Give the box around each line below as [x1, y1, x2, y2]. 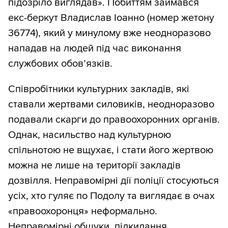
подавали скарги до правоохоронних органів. [8, 113, 220, 126]
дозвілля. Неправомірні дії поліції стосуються [8, 175, 219, 187]
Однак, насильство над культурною [8, 129, 171, 141]
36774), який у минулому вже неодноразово [8, 27, 211, 40]
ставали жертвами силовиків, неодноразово [8, 98, 214, 111]
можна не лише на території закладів [8, 159, 181, 172]
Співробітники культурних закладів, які [8, 83, 189, 96]
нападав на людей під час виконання [8, 42, 181, 55]
